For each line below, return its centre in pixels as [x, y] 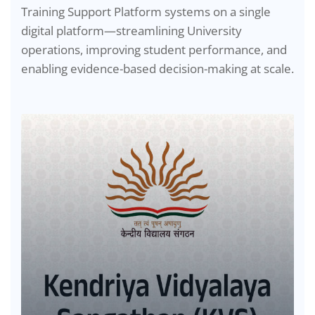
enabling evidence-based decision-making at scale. [157, 68]
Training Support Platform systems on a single [146, 11]
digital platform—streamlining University [131, 30]
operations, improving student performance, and [154, 49]
